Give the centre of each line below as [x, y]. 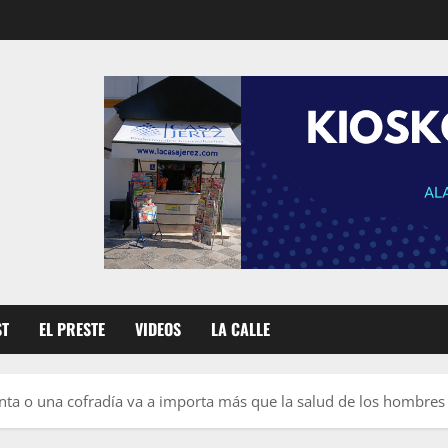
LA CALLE [240, 329]
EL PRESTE [72, 329]
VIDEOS [158, 329]
